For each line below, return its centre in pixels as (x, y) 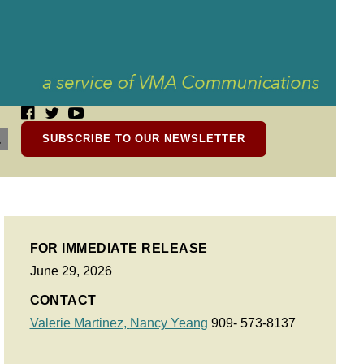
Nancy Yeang (169, 323)
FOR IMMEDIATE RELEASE (119, 248)
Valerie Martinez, (80, 323)
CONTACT (63, 300)
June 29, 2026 (71, 271)
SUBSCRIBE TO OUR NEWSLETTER (144, 139)
